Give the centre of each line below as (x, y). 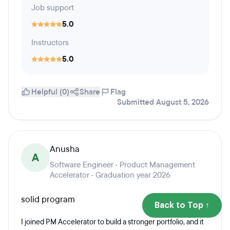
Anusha (65, 149)
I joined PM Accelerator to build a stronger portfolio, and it (112, 222)
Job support (53, 8)
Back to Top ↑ (182, 205)
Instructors (50, 43)
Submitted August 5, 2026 (163, 102)
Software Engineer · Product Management (122, 165)
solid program (48, 199)
